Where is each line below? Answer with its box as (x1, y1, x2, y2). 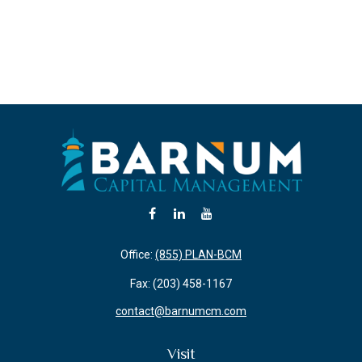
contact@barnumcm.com (116, 305, 246, 318)
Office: (120, 248, 155, 261)
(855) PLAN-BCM (155, 248, 242, 261)
